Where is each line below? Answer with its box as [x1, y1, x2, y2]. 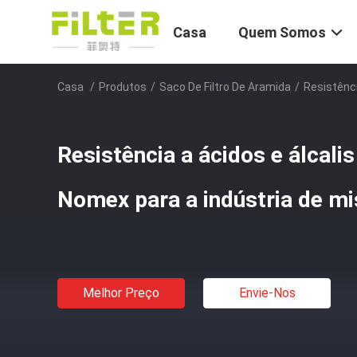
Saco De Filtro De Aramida [159, 80, 291, 93]
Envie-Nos [238, 285, 296, 300]
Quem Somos [238, 24, 326, 41]
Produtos [99, 80, 147, 93]
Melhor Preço [83, 285, 159, 300]
